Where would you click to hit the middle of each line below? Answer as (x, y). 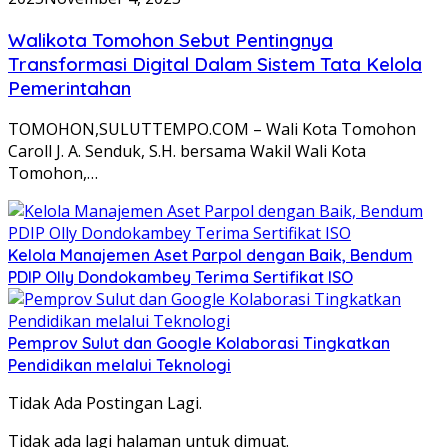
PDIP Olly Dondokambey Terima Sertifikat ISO (180, 277)
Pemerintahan (69, 87)
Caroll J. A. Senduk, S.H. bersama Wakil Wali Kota (187, 151)
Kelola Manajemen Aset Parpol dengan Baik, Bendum (210, 255)
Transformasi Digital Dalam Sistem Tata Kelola (215, 63)
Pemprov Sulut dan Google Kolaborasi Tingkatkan (199, 343)
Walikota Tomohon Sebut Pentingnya (170, 39)
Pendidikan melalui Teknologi (119, 365)
